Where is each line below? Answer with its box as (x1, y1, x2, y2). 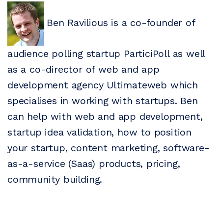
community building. (7, 173, 103, 185)
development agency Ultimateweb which (7, 79, 198, 91)
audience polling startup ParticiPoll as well (7, 47, 205, 59)
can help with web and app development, (7, 110, 203, 122)
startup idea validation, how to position (7, 126, 192, 138)
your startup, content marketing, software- (7, 141, 210, 154)
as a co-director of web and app (7, 63, 160, 75)
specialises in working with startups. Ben (7, 94, 198, 107)
